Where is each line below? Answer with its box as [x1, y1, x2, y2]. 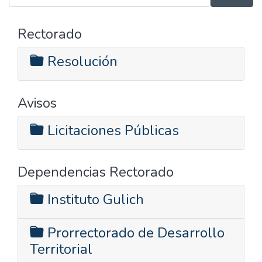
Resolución [44, 51, 118, 71]
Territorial [30, 239, 92, 258]
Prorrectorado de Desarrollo [44, 223, 225, 242]
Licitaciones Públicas [44, 120, 179, 140]
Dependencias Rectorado [18, 162, 174, 181]
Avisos [18, 93, 57, 112]
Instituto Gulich [44, 189, 144, 209]
